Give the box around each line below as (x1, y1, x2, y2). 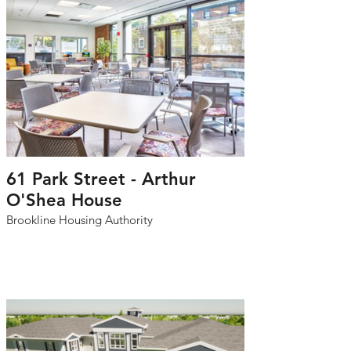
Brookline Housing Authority (6, 212, 153, 227)
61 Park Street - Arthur (6, 168, 196, 190)
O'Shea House (6, 190, 122, 211)
